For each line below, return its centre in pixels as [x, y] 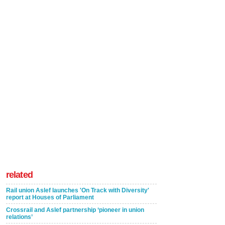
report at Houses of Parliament [50, 197]
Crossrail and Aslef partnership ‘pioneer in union [75, 210]
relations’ [19, 217]
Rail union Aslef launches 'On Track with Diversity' [78, 190]
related [19, 175]
